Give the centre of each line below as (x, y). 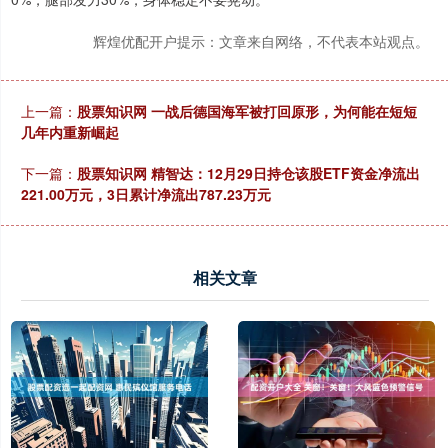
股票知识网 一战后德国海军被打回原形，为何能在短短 (247, 111)
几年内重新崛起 (70, 132)
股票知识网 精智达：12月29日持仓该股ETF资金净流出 (248, 173)
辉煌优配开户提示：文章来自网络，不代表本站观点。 (261, 41)
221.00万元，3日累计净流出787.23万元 (146, 194)
